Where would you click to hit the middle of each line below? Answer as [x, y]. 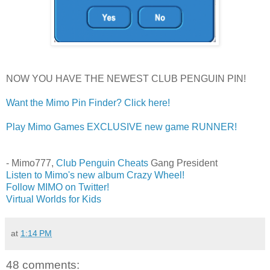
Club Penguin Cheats [102, 163]
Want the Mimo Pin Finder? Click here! [88, 102]
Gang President [183, 163]
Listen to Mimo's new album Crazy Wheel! [95, 175]
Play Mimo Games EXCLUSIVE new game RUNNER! [121, 127]
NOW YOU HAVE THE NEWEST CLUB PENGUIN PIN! [126, 78]
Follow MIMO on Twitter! [58, 187]
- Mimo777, [31, 163]
